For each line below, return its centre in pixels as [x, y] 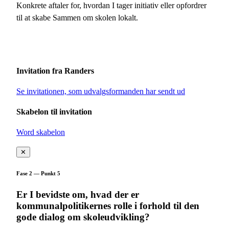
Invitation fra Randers [55, 71]
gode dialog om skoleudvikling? [83, 217]
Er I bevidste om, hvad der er [78, 195]
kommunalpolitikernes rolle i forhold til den [108, 206]
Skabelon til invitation [54, 112]
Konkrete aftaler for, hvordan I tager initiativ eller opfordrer [111, 6]
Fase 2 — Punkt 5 [38, 174]
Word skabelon [41, 132]
